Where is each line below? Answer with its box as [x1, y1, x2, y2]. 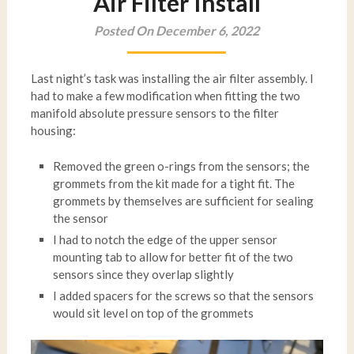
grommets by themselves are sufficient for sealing [53, 193, 314, 208]
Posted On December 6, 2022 [94, 23, 260, 38]
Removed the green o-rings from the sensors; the [53, 158, 311, 173]
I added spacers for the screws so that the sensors [53, 288, 314, 303]
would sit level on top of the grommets [53, 305, 254, 320]
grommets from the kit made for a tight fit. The [53, 175, 296, 190]
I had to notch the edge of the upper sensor [53, 232, 278, 247]
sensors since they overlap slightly [53, 266, 235, 281]
